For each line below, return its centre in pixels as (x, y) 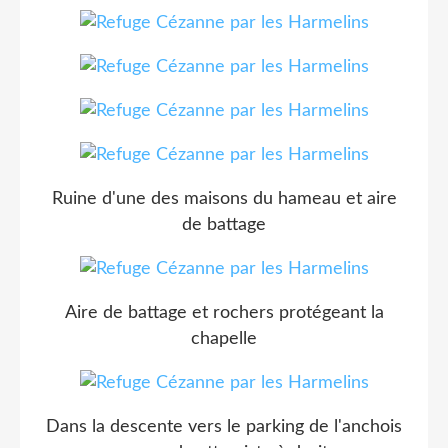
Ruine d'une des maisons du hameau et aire (224, 198)
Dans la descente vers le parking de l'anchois (224, 426)
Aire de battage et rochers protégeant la (224, 312)
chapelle (224, 338)
